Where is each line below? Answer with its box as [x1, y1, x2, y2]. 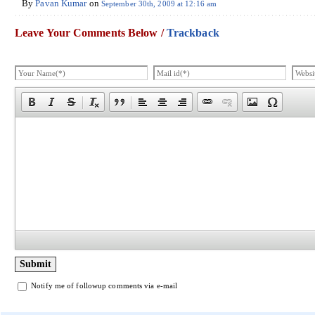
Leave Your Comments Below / [15, 26, 167, 39]
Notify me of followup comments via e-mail [31, 281, 178, 290]
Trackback [166, 26, 219, 39]
